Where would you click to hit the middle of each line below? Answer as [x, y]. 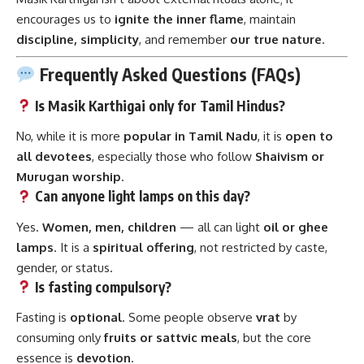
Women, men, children [109, 227]
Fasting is [43, 318]
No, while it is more [70, 136]
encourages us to [65, 19]
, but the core [274, 338]
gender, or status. [65, 267]
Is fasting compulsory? [102, 286]
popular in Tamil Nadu [191, 136]
